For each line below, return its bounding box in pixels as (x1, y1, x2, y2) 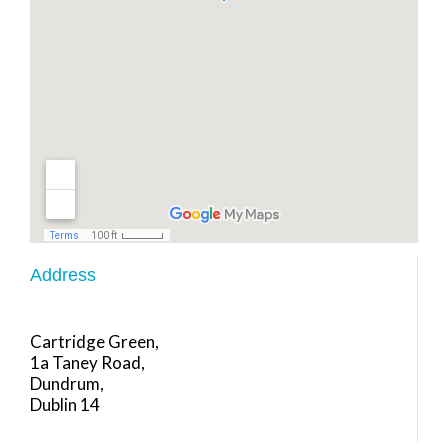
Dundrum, (30, 373, 104, 395)
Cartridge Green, (30, 331, 159, 353)
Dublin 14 (30, 394, 100, 416)
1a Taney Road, (30, 352, 145, 374)
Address (30, 264, 96, 285)
